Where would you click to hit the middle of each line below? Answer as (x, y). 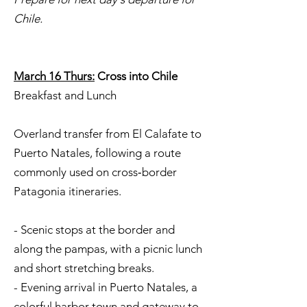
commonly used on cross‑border (95, 172)
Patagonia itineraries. (67, 191)
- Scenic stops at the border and (94, 230)
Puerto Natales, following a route (97, 153)
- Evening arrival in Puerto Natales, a (106, 287)
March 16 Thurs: (54, 76)
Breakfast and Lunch (65, 95)
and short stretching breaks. (84, 268)
